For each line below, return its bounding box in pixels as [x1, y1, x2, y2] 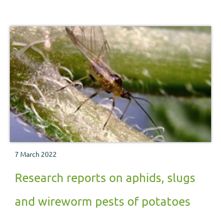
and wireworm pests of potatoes [15, 194, 190, 209]
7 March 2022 [15, 149, 57, 159]
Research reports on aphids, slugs [15, 170, 195, 185]
